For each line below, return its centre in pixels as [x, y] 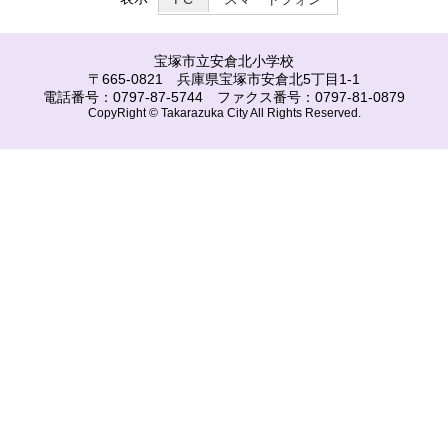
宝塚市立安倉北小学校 [224, 61]
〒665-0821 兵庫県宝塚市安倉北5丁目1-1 [224, 79]
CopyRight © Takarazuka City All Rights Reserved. [224, 113]
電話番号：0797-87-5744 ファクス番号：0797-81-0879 [224, 97]
